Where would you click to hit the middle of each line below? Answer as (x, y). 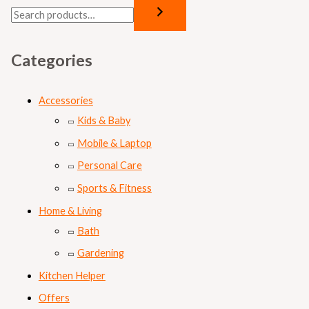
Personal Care (109, 166)
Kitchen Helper (72, 275)
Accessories (66, 100)
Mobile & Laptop (114, 143)
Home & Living (70, 210)
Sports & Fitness (114, 188)
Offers (54, 298)
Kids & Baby (103, 120)
